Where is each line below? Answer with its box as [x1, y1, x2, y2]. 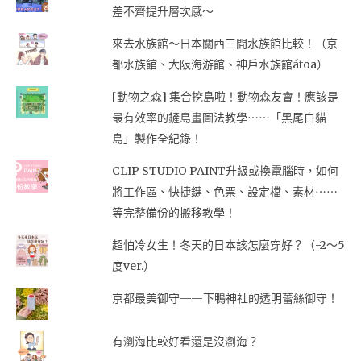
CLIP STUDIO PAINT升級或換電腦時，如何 [111, 163, 338, 178]
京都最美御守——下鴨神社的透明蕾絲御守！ [111, 290, 338, 305]
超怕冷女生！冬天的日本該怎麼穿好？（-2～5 [111, 237, 345, 252]
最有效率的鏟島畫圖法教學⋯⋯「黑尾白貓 [111, 110, 326, 125]
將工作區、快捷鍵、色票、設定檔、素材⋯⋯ [111, 184, 338, 199]
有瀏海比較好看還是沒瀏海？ [111, 334, 259, 349]
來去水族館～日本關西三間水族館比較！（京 [111, 35, 338, 51]
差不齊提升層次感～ [111, 3, 214, 19]
